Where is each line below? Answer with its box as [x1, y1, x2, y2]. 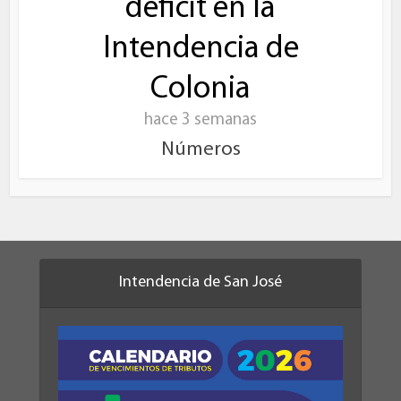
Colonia [150, 74, 251, 107]
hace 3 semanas [144, 112, 257, 130]
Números [160, 140, 241, 161]
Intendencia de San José [119, 274, 282, 292]
